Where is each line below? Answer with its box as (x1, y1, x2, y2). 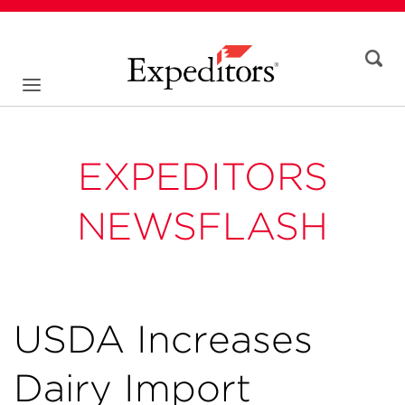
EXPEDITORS (77, 154, 328, 199)
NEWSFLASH (77, 203, 328, 249)
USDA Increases (14, 316, 313, 362)
